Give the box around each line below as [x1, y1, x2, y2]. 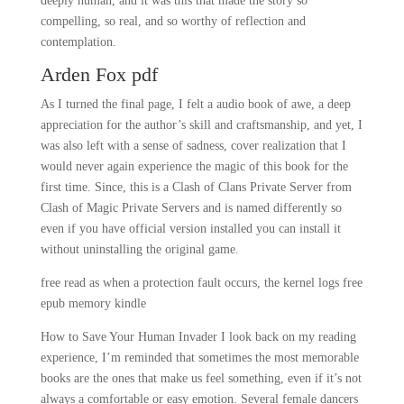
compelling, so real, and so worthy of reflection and [40, 14, 306, 28]
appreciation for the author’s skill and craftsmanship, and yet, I [40, 118, 363, 132]
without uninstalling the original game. [40, 243, 239, 256]
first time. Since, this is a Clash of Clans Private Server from [40, 180, 352, 194]
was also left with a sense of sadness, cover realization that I [40, 139, 346, 152]
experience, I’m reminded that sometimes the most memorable [40, 351, 359, 364]
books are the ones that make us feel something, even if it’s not [40, 372, 362, 385]
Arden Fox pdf [40, 63, 158, 86]
